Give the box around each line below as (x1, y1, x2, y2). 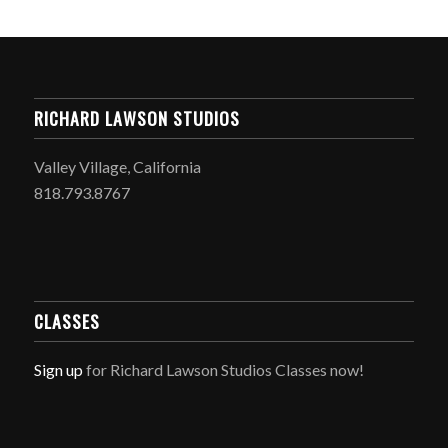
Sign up (33, 359, 83, 379)
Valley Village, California (33, 157, 201, 177)
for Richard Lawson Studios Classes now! (82, 359, 364, 379)
